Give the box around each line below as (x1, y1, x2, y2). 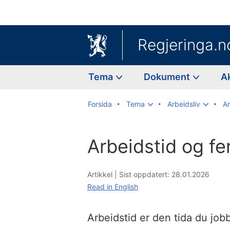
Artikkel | (87, 169, 119, 179)
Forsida (88, 99, 112, 108)
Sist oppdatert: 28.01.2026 (119, 169, 209, 179)
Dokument (144, 71, 192, 82)
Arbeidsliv (167, 99, 200, 108)
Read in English (87, 182, 138, 191)
